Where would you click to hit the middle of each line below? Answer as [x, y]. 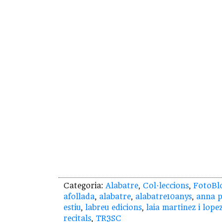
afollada [79, 197]
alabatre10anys [164, 197]
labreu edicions [113, 208]
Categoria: [84, 186]
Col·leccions [166, 186]
